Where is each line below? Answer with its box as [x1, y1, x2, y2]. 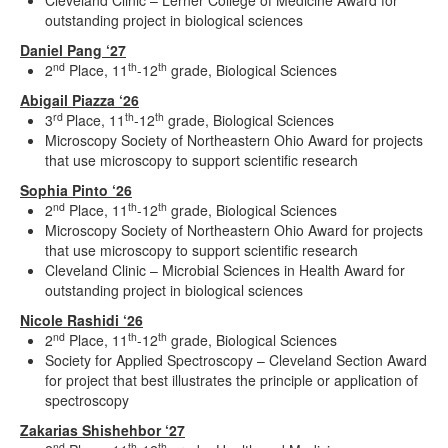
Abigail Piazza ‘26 [20, 90, 139, 111]
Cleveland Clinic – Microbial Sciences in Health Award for [45, 260, 405, 281]
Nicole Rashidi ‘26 [20, 310, 143, 331]
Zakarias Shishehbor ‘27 [20, 420, 185, 441]
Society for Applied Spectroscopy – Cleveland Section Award [45, 350, 427, 371]
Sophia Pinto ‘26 [20, 180, 132, 201]
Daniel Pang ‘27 [20, 40, 126, 61]
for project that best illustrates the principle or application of [45, 370, 418, 391]
